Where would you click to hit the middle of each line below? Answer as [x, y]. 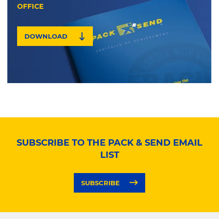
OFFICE [30, 6]
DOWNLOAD [46, 36]
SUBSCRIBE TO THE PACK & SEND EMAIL [109, 143]
